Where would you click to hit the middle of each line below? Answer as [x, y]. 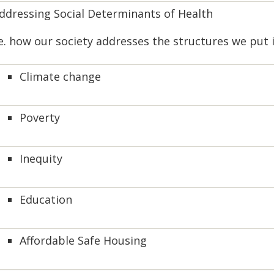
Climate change [60, 76]
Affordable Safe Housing [83, 240]
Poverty [40, 117]
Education [46, 199]
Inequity [41, 158]
